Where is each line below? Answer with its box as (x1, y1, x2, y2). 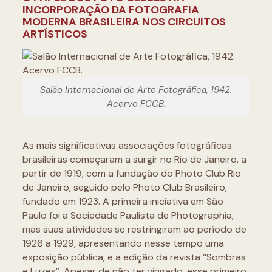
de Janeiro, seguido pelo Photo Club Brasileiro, (22, 181, 227, 194)
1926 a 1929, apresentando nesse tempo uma (22, 237, 224, 250)
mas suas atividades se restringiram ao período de (22, 223, 246, 236)
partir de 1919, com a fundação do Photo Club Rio (22, 167, 241, 180)
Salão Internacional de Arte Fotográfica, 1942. (40, 84, 232, 96)
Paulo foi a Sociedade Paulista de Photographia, (22, 209, 234, 222)
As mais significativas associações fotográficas (22, 139, 232, 152)
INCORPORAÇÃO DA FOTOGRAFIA (22, 2, 199, 17)
